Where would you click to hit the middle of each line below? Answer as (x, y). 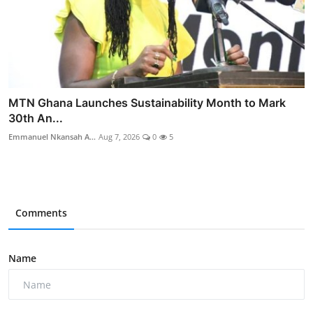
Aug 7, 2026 (119, 137)
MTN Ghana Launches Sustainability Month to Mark (147, 103)
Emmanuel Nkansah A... (52, 137)
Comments (41, 213)
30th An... (36, 118)
